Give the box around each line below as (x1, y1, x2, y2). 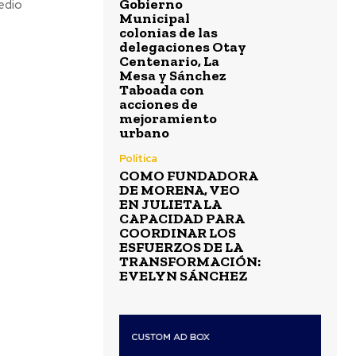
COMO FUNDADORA (119, 167, 258, 185)
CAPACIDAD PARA (119, 210, 245, 228)
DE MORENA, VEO (119, 181, 240, 199)
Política (119, 152, 157, 166)
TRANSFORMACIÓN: (119, 253, 261, 271)
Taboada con (119, 81, 204, 99)
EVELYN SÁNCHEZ (119, 267, 247, 285)
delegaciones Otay (119, 38, 246, 56)
